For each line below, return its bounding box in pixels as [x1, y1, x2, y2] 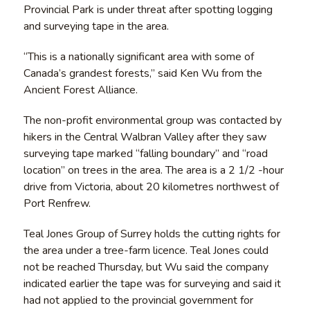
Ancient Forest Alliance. [23, 82, 138, 98]
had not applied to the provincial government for [23, 292, 253, 308]
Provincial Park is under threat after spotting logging [23, 1, 273, 17]
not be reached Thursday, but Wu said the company [23, 259, 268, 275]
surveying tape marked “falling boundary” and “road [23, 145, 268, 161]
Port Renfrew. [23, 195, 91, 211]
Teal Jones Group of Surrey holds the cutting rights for [23, 226, 280, 241]
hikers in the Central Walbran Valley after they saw [23, 129, 266, 145]
